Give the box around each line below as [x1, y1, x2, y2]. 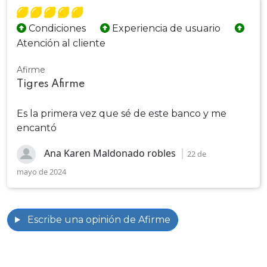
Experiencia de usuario [110, 23, 221, 34]
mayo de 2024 [17, 166, 66, 177]
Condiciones [26, 23, 86, 34]
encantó [17, 122, 57, 133]
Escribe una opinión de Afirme [24, 214, 170, 225]
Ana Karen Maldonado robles [42, 147, 178, 160]
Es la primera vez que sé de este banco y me [17, 108, 226, 119]
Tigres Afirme [17, 79, 85, 89]
